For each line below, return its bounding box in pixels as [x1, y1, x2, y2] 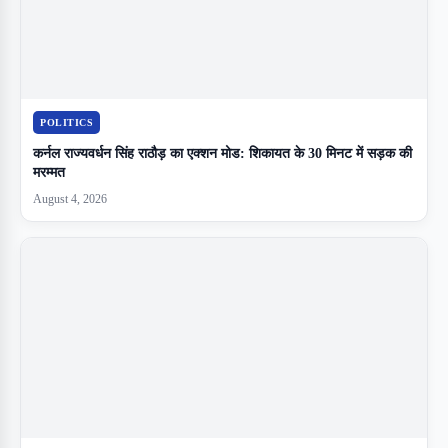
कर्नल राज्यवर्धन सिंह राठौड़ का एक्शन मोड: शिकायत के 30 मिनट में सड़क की [33, 146, 412, 162]
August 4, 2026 [33, 192, 107, 207]
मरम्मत [33, 165, 65, 181]
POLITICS [40, 117, 93, 129]
